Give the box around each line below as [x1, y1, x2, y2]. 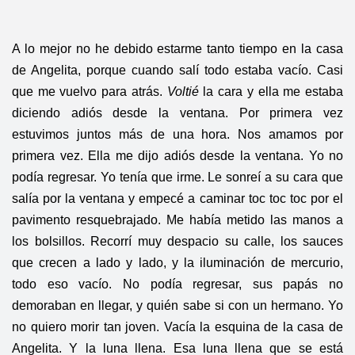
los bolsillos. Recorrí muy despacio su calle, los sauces [12, 235, 343, 249]
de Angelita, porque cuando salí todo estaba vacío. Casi [12, 63, 343, 78]
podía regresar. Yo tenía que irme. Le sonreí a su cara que [12, 170, 343, 185]
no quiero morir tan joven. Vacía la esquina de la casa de [12, 320, 343, 334]
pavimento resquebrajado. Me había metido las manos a [12, 213, 343, 227]
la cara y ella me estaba [198, 85, 344, 99]
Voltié [166, 85, 199, 99]
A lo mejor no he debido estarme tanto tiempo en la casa [12, 42, 343, 56]
